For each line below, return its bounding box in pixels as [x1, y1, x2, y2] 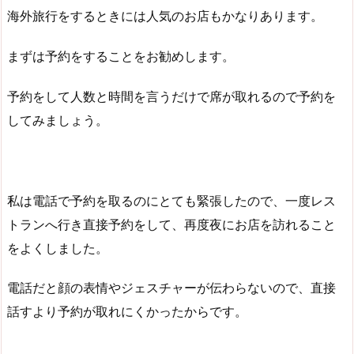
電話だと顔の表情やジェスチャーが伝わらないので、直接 [7, 280, 336, 296]
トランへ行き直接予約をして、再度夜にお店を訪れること [7, 216, 336, 232]
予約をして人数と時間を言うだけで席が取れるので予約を [7, 88, 336, 105]
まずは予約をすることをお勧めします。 [7, 48, 235, 65]
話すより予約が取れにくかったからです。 [7, 303, 247, 320]
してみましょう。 [7, 112, 108, 129]
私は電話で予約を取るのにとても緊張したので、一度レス [7, 192, 336, 209]
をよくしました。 [7, 239, 108, 256]
